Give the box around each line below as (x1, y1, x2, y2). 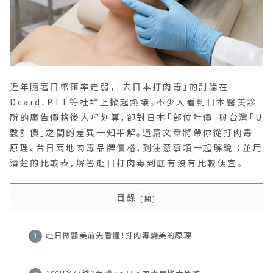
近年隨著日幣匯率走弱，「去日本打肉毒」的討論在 (10, 80, 229, 93)
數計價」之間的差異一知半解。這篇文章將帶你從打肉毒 (10, 126, 253, 138)
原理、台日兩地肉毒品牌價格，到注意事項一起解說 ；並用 (10, 141, 263, 154)
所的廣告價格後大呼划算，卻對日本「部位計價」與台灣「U (10, 110, 263, 123)
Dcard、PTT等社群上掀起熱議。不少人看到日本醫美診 (10, 95, 257, 108)
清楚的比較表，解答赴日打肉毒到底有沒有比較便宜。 (10, 156, 244, 169)
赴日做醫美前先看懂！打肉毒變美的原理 (46, 229, 192, 241)
